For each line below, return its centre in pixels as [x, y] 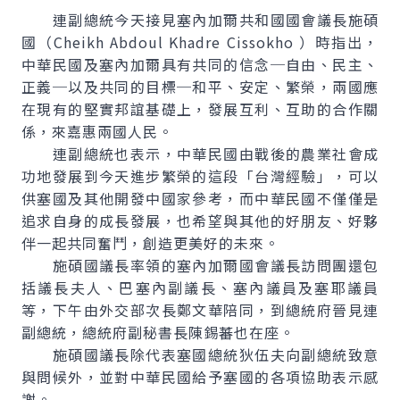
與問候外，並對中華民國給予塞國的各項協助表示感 [200, 377]
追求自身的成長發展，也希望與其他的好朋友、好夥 [200, 221]
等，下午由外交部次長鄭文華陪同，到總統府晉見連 [200, 310]
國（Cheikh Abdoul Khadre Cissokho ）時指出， [200, 42]
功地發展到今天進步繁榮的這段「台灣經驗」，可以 [200, 176]
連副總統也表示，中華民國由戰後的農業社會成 [200, 154]
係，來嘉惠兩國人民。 [97, 131]
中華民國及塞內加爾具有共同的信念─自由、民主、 [200, 64]
